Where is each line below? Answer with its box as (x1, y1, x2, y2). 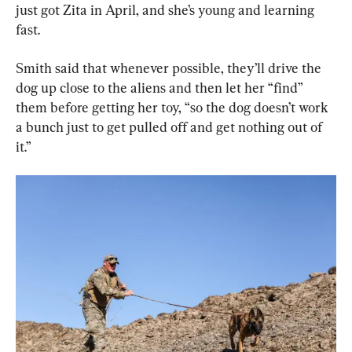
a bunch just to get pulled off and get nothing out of (16, 118, 325, 135)
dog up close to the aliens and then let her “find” (16, 79, 306, 96)
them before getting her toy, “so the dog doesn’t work (16, 98, 332, 115)
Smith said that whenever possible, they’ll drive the (16, 59, 324, 76)
